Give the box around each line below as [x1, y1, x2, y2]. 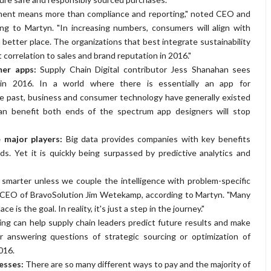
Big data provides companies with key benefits [65, 134, 251, 144]
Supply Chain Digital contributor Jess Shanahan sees [40, 64, 250, 74]
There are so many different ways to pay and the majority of [25, 259, 250, 269]
